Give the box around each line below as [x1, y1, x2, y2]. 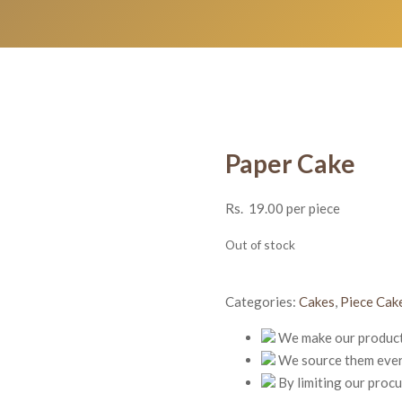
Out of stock [224, 236, 295, 252]
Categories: [224, 293, 299, 310]
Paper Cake [224, 148, 355, 179]
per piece [283, 199, 340, 216]
